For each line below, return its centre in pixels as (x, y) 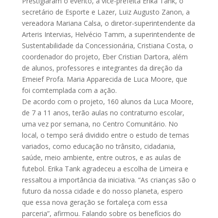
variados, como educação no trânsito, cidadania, (99, 146)
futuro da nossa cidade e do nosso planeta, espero (102, 191)
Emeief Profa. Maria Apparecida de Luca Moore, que (104, 79)
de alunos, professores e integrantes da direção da (102, 68)
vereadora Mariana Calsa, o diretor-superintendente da (108, 23)
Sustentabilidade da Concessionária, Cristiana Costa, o (107, 45)
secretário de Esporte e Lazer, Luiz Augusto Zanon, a (106, 12)
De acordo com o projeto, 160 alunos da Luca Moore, (108, 101)
